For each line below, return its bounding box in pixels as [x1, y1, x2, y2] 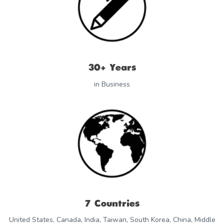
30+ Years [88, 63, 136, 72]
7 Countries [84, 199, 139, 208]
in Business [94, 79, 130, 89]
